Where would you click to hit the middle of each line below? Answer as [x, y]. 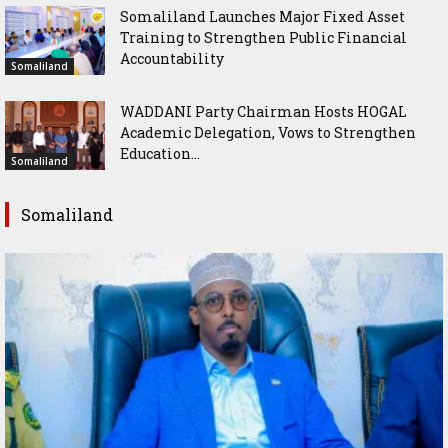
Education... [160, 153]
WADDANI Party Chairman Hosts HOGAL [263, 111]
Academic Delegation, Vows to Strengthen [268, 132]
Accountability [172, 58]
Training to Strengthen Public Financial [263, 37]
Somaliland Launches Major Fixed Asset [262, 16]
